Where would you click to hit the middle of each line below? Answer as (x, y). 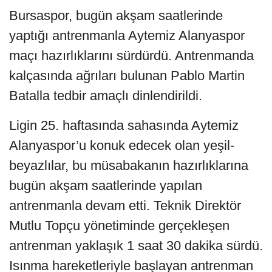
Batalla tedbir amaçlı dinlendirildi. (106, 96)
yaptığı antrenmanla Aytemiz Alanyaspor (127, 36)
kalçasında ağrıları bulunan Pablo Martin (127, 76)
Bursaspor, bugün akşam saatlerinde (116, 16)
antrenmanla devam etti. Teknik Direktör (125, 206)
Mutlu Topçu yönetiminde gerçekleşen (119, 226)
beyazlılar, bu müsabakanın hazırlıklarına (129, 166)
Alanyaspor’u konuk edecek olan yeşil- (122, 146)
